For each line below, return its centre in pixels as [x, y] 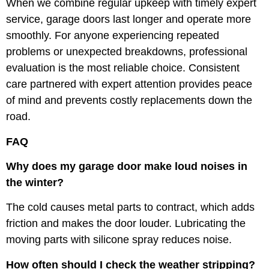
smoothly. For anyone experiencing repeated [113, 36]
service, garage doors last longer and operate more [128, 20]
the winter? [35, 182]
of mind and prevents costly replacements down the [129, 101]
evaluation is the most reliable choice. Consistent [123, 68]
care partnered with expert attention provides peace [129, 84]
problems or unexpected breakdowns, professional [127, 52]
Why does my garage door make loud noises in [127, 166]
